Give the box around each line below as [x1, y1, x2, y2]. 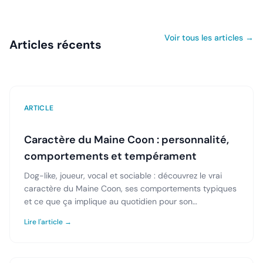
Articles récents [9, 37, 102, 52]
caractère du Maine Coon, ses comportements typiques [24, 183, 237, 194]
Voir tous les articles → [164, 32, 254, 43]
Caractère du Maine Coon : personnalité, [24, 133, 229, 147]
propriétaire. [24, 209, 70, 220]
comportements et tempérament [24, 149, 197, 163]
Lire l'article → [24, 217, 72, 227]
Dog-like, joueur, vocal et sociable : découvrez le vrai [24, 170, 222, 181]
